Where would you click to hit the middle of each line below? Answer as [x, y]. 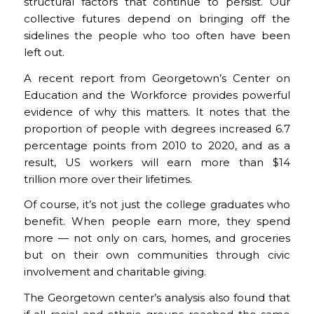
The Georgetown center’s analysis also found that [157, 298]
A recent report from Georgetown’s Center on [157, 78]
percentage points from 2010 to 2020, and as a [157, 145]
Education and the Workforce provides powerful [157, 95]
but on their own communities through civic [157, 255]
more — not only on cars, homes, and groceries [157, 238]
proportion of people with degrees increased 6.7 [157, 128]
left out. [44, 52]
